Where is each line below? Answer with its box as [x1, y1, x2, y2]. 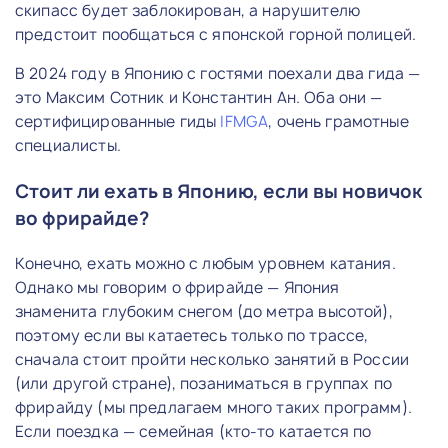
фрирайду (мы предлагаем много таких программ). [15, 396, 412, 418]
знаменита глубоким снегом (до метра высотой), [15, 300, 393, 322]
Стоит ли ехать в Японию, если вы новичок [15, 178, 422, 204]
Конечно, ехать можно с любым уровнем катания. [15, 252, 396, 274]
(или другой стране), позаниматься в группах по [15, 372, 392, 394]
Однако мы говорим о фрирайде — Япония [15, 276, 340, 298]
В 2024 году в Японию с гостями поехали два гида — [15, 62, 421, 84]
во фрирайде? [15, 205, 149, 231]
